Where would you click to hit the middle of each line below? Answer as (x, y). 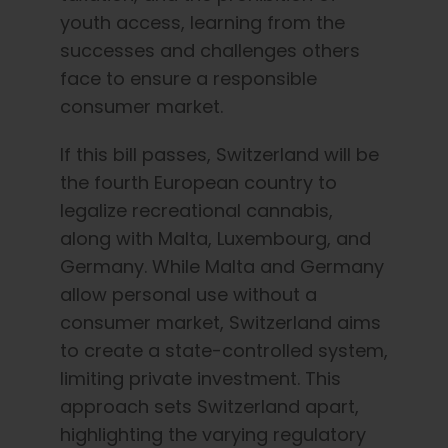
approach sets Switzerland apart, (209, 406)
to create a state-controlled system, (224, 350)
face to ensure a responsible (188, 78)
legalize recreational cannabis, (196, 210)
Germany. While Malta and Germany (222, 266)
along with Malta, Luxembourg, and (215, 238)
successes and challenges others (210, 50)
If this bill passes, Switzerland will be (219, 154)
